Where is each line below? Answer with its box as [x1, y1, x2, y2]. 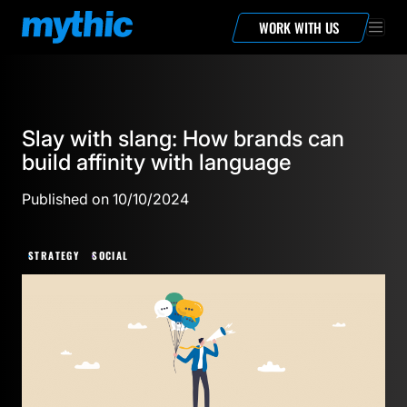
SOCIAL [92, 248, 129, 263]
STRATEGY [28, 248, 80, 263]
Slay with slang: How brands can [22, 125, 344, 152]
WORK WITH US [259, 16, 340, 37]
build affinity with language [22, 149, 292, 175]
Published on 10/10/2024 [22, 190, 189, 208]
